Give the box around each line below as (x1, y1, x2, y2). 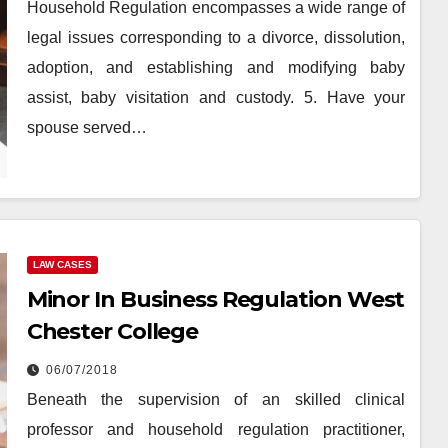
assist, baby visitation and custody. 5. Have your (26, 89, 406, 107)
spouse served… (26, 119, 147, 137)
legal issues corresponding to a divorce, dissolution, (26, 29, 406, 47)
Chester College (26, 317, 199, 345)
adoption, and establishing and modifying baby (26, 59, 406, 77)
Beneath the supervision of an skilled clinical (26, 390, 406, 408)
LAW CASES (32, 258, 92, 270)
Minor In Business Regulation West (26, 285, 405, 313)
